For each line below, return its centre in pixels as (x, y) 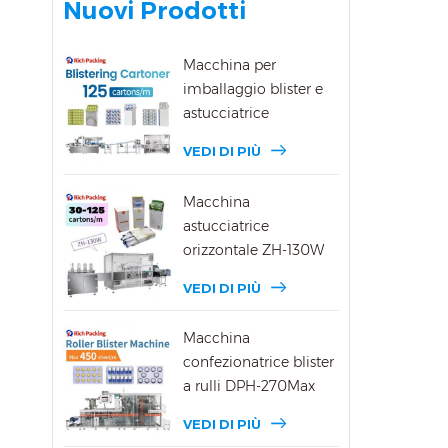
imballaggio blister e (253, 89)
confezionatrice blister (259, 361)
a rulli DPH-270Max (249, 385)
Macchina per (230, 65)
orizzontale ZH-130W (254, 249)
